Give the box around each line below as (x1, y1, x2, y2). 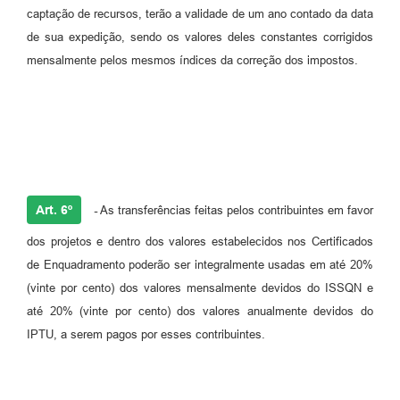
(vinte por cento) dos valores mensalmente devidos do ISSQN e (27, 280, 373, 295)
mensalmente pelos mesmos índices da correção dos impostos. (27, 53, 358, 67)
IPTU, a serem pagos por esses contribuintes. (27, 327, 265, 341)
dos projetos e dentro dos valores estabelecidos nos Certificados (27, 234, 373, 248)
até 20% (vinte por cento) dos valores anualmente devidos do (27, 304, 373, 318)
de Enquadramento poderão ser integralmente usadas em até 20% (27, 257, 373, 271)
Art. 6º (36, 202, 72, 217)
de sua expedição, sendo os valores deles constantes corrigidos (27, 29, 373, 44)
